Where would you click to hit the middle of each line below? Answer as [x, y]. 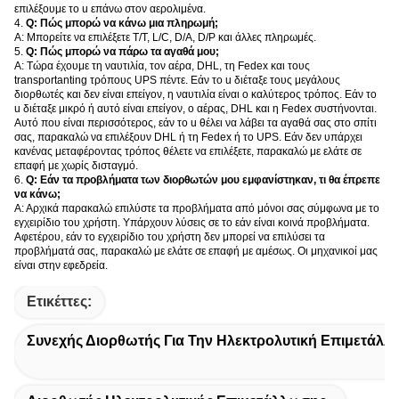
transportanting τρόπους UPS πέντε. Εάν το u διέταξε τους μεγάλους [177, 80]
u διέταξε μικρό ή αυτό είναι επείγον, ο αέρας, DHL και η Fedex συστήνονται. [195, 108]
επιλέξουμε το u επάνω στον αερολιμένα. [110, 8]
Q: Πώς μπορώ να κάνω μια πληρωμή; [122, 23]
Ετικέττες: [59, 301]
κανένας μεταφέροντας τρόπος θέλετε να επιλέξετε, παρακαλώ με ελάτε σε [188, 151]
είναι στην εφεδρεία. [61, 265]
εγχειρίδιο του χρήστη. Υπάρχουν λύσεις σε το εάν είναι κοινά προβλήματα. [192, 222]
